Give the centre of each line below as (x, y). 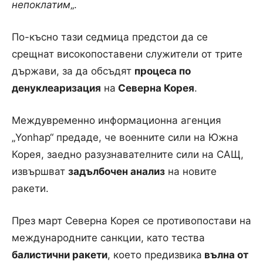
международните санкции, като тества (108, 237)
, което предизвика (155, 254)
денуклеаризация (56, 88)
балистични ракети (60, 254)
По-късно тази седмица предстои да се (110, 37)
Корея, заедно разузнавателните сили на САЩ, (128, 154)
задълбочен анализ (117, 171)
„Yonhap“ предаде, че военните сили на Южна (125, 137)
